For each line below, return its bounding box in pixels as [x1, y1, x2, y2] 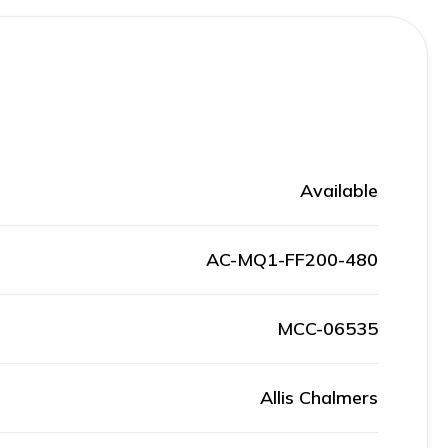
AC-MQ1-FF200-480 [206, 248, 378, 271]
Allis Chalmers [260, 386, 378, 409]
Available [300, 179, 378, 202]
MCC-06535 [277, 317, 378, 340]
